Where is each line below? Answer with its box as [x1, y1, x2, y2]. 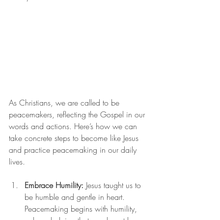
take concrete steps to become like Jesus [9, 132, 141, 143]
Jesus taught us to [83, 179, 143, 191]
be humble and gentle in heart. [25, 191, 127, 202]
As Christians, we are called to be [9, 97, 122, 108]
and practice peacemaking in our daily [9, 144, 139, 155]
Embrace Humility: [25, 179, 83, 191]
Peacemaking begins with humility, [25, 203, 139, 214]
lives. [9, 156, 25, 167]
